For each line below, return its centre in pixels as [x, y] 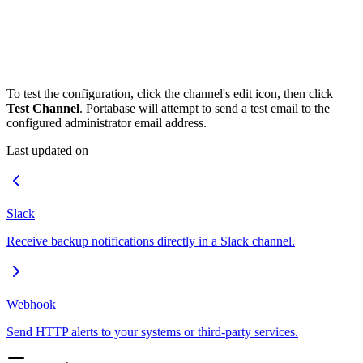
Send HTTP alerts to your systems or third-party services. [152, 331]
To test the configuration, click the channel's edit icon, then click [170, 93]
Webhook [31, 304]
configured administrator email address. [107, 122]
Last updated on [47, 150]
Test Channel [43, 108]
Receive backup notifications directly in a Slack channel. [151, 241]
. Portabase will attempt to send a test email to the [205, 108]
